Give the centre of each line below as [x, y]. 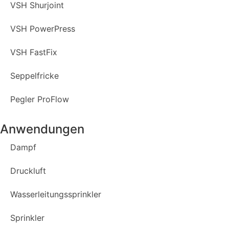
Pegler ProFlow [40, 99]
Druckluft [28, 171]
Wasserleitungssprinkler [56, 194]
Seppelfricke [35, 76]
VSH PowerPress [43, 29]
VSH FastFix [34, 52]
